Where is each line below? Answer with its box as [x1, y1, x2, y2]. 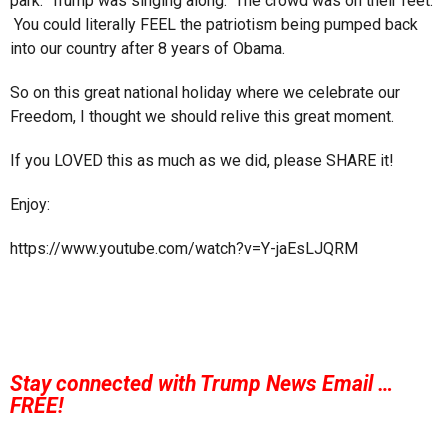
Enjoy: [10, 194, 50, 214]
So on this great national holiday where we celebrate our [10, 82, 400, 102]
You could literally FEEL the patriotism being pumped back [10, 14, 418, 34]
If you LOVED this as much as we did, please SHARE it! [10, 150, 394, 170]
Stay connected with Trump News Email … [10, 371, 393, 397]
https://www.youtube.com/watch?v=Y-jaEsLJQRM [10, 238, 358, 258]
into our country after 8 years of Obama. [10, 38, 285, 58]
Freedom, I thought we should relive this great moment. [10, 106, 394, 126]
